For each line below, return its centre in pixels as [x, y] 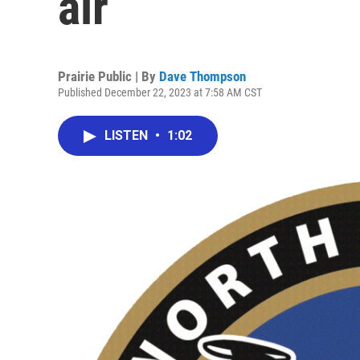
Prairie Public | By [108, 76]
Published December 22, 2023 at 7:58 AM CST [160, 92]
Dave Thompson [202, 76]
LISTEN [128, 135]
